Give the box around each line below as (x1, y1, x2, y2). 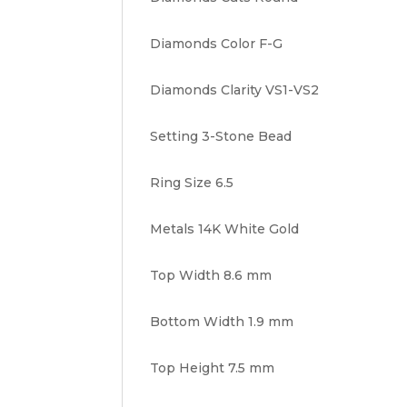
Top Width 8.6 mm (150, 267, 273, 284)
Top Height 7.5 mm (150, 360, 275, 377)
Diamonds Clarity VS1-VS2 (150, 82, 320, 99)
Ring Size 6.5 (150, 174, 234, 192)
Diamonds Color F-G (150, 35, 283, 53)
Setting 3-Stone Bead (150, 128, 293, 145)
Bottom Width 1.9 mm (150, 313, 294, 331)
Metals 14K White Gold (150, 221, 300, 238)
